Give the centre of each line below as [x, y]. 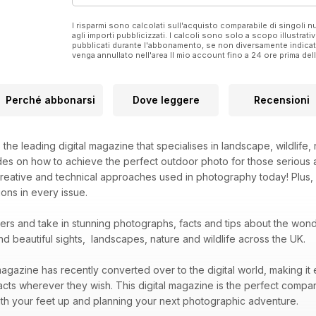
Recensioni [281, 100]
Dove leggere [166, 100]
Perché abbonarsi [50, 100]
